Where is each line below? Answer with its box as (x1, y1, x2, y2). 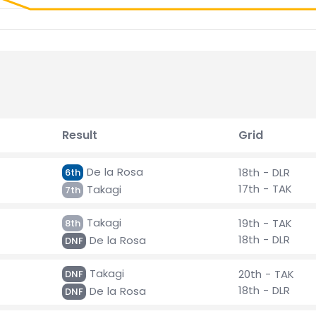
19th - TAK (238, 216, 292, 231)
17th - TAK (238, 181, 292, 196)
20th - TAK (238, 267, 294, 281)
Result (62, 127, 97, 143)
